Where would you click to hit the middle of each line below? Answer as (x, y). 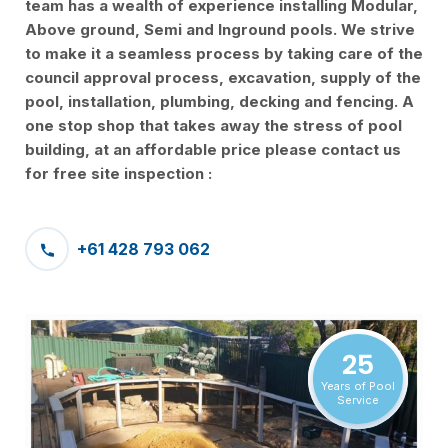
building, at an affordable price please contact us (213, 149)
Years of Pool (358, 386)
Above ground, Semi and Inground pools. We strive (220, 29)
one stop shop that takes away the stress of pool (213, 125)
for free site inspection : (118, 173)
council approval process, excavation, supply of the (223, 77)
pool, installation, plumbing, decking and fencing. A (219, 101)
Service (358, 400)
